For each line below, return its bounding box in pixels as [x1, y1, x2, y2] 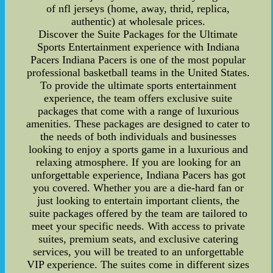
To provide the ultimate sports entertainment [40, 79, 236, 92]
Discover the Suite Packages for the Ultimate [38, 28, 238, 41]
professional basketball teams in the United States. [26, 66, 250, 79]
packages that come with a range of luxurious [37, 105, 239, 118]
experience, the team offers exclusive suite [44, 92, 233, 105]
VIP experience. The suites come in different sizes [27, 258, 250, 271]
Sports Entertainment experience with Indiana [37, 41, 239, 54]
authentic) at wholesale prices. [71, 15, 205, 28]
